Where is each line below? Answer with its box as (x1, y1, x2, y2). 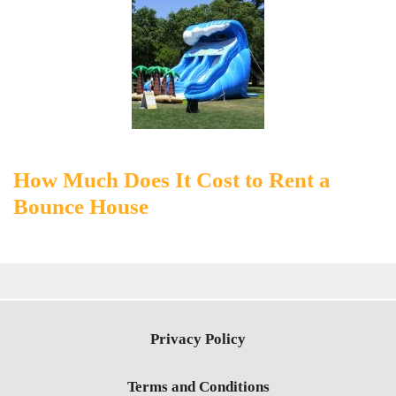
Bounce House (13, 194, 148, 218)
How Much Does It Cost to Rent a (13, 168, 331, 192)
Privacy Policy (150, 331, 246, 347)
